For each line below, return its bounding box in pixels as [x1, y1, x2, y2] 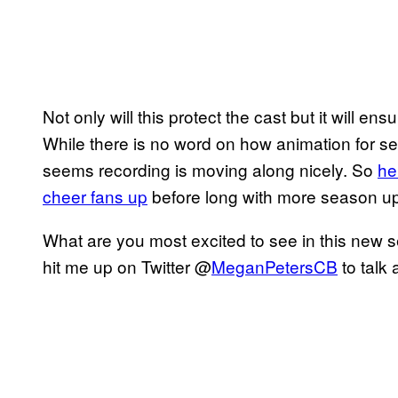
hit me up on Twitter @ [43, 253, 211, 278]
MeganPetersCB [211, 253, 338, 278]
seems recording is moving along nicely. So [43, 156, 378, 181]
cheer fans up [43, 183, 147, 208]
